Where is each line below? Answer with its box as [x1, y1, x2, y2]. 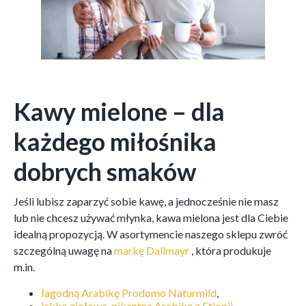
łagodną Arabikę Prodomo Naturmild [41, 286, 217, 299]
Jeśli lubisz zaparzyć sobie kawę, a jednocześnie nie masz [14, 194, 279, 208]
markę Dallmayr [114, 243, 189, 257]
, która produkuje [189, 243, 271, 257]
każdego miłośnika [14, 126, 217, 156]
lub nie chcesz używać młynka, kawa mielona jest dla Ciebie [14, 210, 288, 224]
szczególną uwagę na [14, 243, 114, 257]
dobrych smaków [14, 156, 196, 186]
